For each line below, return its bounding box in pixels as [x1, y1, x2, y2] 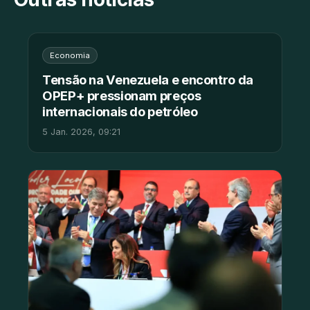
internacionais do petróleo [42, 103, 198, 119]
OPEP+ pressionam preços [42, 87, 201, 103]
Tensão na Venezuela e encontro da [42, 71, 253, 87]
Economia [50, 50, 90, 60]
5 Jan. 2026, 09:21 [42, 126, 120, 137]
